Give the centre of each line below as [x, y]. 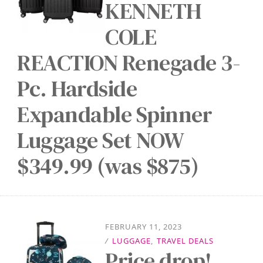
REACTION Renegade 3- [129, 63]
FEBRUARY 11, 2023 [144, 227]
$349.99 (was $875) [108, 166]
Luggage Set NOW [100, 140]
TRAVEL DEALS [185, 241]
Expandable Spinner [114, 114]
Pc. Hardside [77, 89]
